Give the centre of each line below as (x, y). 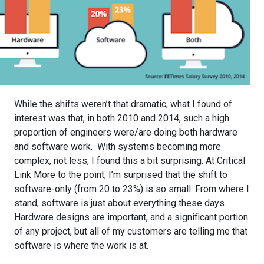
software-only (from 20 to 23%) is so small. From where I (132, 189)
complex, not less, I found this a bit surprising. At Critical (130, 160)
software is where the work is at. (81, 245)
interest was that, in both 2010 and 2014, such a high (122, 118)
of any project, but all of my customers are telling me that (131, 231)
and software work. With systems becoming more (118, 146)
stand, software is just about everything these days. (120, 203)
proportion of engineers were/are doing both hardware (126, 132)
